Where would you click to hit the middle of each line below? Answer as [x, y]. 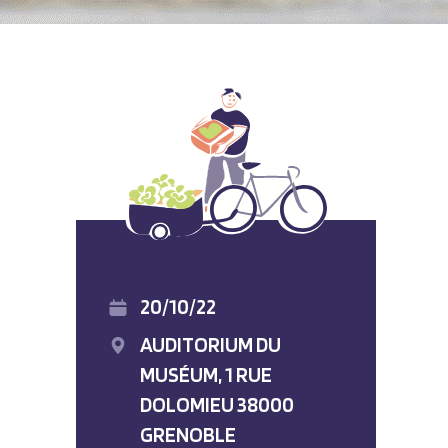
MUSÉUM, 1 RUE [206, 374]
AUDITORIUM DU [210, 344]
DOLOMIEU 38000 [217, 404]
